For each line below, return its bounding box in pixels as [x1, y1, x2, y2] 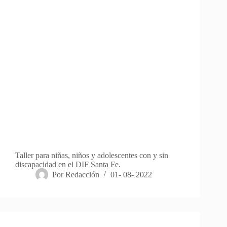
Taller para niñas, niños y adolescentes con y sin [15, 150, 168, 160]
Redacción [65, 170, 100, 179]
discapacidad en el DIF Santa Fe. [15, 160, 121, 169]
